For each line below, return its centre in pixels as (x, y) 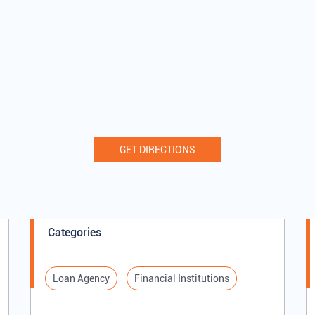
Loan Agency (82, 279)
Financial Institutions (182, 279)
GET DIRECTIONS (157, 150)
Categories (75, 233)
